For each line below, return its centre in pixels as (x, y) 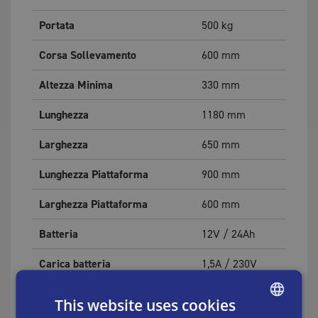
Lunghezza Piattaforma (94, 175)
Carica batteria (75, 264)
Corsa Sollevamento (88, 55)
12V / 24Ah (228, 234)
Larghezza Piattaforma (93, 204)
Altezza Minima (76, 85)
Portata (57, 26)
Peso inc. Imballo (80, 294)
